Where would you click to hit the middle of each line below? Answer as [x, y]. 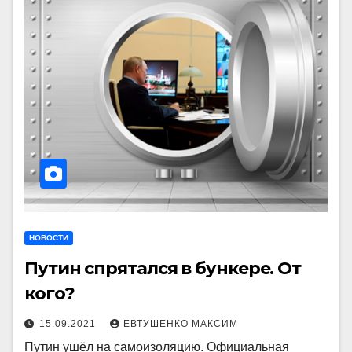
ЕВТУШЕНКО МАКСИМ [181, 324]
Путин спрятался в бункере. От [163, 268]
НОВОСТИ [49, 238]
